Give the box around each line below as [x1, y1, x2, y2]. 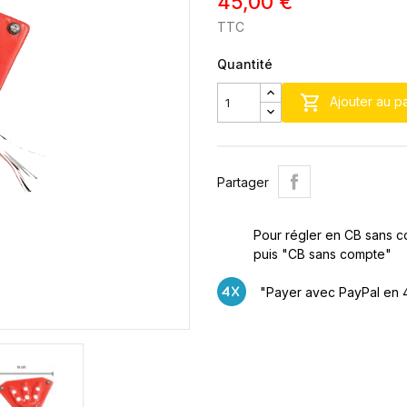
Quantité [217, 56, 273, 72]
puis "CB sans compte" [253, 246, 392, 262]
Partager [217, 174, 269, 190]
